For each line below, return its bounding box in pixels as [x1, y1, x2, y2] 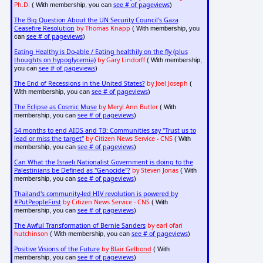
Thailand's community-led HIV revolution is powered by [14, 190, 178, 198]
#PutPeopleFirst [14, 198, 61, 207]
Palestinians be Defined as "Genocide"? [14, 166, 130, 175]
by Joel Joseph [146, 79, 188, 88]
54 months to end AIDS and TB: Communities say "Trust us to [14, 126, 196, 135]
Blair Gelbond [110, 245, 151, 254]
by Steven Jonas [131, 166, 178, 175]
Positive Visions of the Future [14, 245, 100, 254]
